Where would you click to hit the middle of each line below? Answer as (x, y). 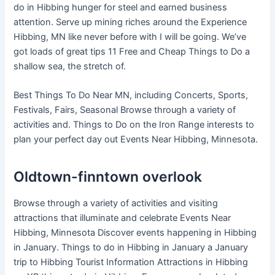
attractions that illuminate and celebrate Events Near (122, 218)
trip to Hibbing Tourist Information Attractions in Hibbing (131, 262)
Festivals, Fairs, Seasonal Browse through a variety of (125, 110)
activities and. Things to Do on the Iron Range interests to (134, 125)
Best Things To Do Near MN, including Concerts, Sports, (131, 95)
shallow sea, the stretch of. (70, 67)
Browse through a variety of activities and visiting (116, 203)
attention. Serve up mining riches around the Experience (130, 22)
